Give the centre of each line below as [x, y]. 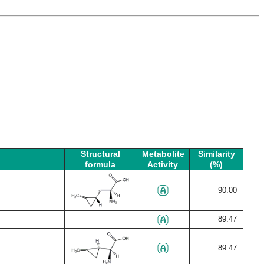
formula [100, 164]
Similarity [216, 154]
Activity [163, 164]
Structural [100, 154]
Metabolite [163, 154]
